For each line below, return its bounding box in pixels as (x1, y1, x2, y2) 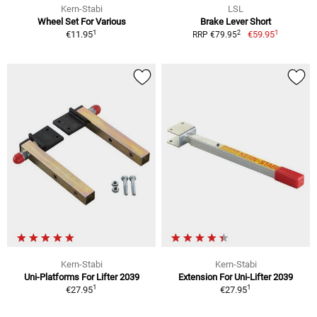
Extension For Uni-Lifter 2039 (178, 272, 293, 283)
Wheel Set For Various (37, 16, 126, 28)
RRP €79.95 (192, 30, 238, 40)
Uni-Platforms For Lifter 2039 (23, 272, 139, 283)
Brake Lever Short (200, 16, 271, 28)
